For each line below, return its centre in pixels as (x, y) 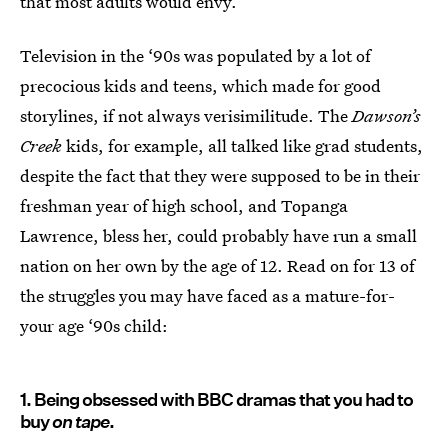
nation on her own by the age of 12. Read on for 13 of (217, 265)
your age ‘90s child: (94, 325)
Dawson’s (386, 115)
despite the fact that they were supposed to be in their (220, 175)
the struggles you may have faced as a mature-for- (207, 295)
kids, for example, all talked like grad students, (242, 145)
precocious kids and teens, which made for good (200, 85)
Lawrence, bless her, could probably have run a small (218, 235)
